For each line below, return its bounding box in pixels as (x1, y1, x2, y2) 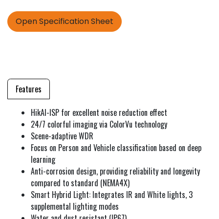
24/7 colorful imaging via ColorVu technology (31, 118, 167, 130)
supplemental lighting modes (31, 200, 119, 212)
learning (31, 153, 55, 165)
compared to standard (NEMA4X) (31, 176, 130, 189)
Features (16, 83, 42, 95)
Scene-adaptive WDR (31, 130, 93, 142)
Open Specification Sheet (16, 15, 113, 27)
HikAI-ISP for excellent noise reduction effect (31, 106, 167, 118)
